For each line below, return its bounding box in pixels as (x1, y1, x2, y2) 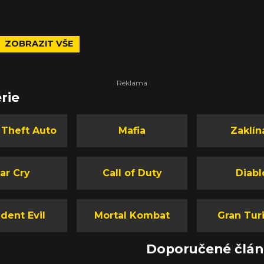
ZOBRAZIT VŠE (5, 38, 73, 49)
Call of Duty (102, 167, 162, 179)
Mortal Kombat (94, 209, 170, 221)
